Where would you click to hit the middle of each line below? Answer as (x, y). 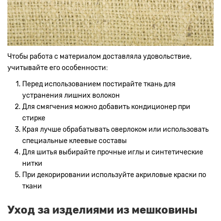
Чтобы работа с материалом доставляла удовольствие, (99, 57)
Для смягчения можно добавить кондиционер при (106, 107)
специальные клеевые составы (74, 141)
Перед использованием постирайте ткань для (99, 84)
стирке (34, 118)
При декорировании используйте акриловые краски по (114, 175)
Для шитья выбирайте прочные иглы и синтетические (113, 152)
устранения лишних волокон (71, 96)
